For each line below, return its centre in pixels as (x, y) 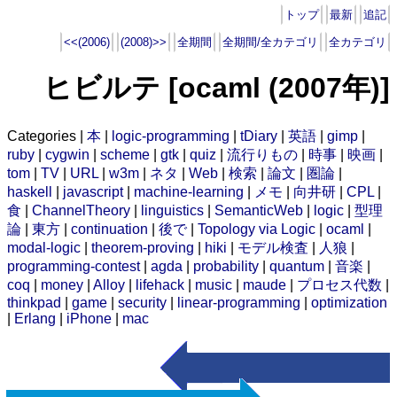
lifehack (160, 284)
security (142, 302)
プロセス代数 (339, 284)
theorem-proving (143, 247)
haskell (30, 191)
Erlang (35, 318)
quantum (297, 266)
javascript (93, 191)
